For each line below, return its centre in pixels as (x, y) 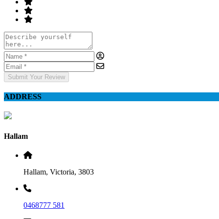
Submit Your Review (36, 77)
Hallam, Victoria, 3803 (59, 172)
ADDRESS (23, 97)
